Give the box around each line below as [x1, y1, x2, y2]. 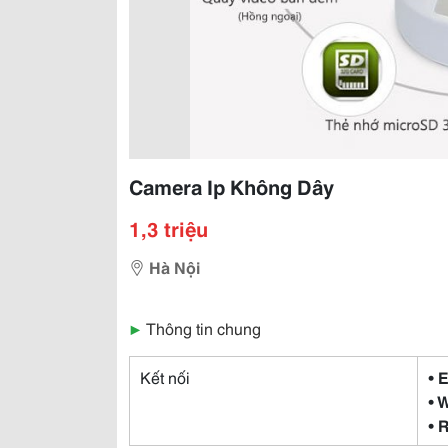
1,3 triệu [129, 214, 208, 242]
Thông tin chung [146, 316, 261, 339]
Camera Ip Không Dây [129, 172, 334, 200]
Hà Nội [149, 255, 200, 278]
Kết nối [140, 365, 190, 388]
